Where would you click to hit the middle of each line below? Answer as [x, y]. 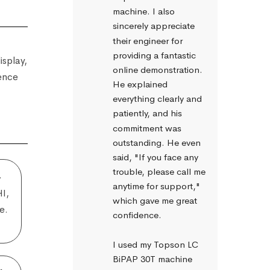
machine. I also [144, 11]
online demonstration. [158, 69]
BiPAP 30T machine [152, 259]
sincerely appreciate [154, 26]
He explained [140, 84]
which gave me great [155, 201]
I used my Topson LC [155, 244]
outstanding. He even [157, 142]
